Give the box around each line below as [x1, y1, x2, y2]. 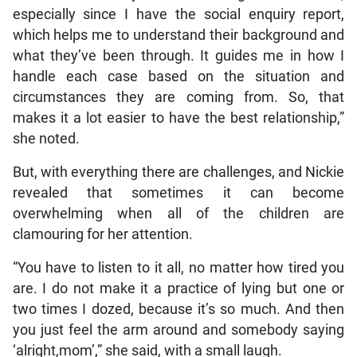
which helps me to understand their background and [12, 27, 345, 44]
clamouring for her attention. [12, 226, 193, 243]
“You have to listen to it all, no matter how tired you [12, 260, 345, 277]
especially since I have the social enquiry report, [12, 6, 345, 23]
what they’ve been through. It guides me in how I [12, 48, 345, 65]
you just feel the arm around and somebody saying [12, 322, 345, 339]
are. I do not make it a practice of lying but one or [12, 280, 345, 297]
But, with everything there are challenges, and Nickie [12, 164, 345, 181]
